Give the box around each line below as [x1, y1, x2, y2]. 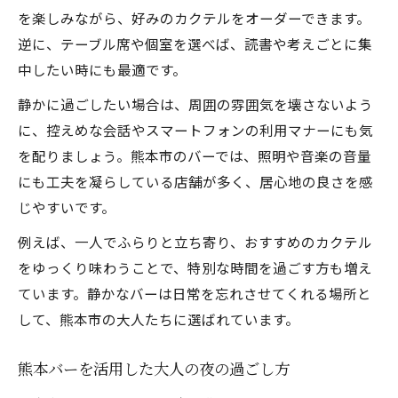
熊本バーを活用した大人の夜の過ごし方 [18, 360, 290, 380]
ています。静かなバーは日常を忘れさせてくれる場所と [18, 283, 371, 303]
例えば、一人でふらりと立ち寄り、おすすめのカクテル [18, 232, 372, 251]
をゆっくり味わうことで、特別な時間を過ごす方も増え [18, 258, 372, 277]
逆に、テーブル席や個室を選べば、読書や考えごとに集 [18, 34, 372, 53]
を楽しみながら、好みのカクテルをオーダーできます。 [18, 8, 370, 28]
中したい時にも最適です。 [18, 60, 187, 79]
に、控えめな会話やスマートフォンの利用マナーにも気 [18, 120, 373, 139]
